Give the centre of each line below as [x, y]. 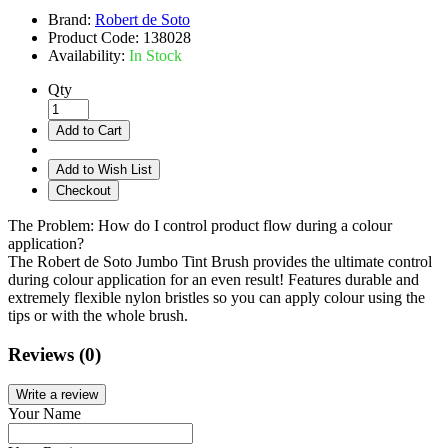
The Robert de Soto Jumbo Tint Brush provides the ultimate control [220, 261]
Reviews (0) [54, 354]
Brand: [71, 19]
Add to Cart [89, 130]
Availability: [88, 55]
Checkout [83, 190]
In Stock [155, 55]
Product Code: [95, 37]
